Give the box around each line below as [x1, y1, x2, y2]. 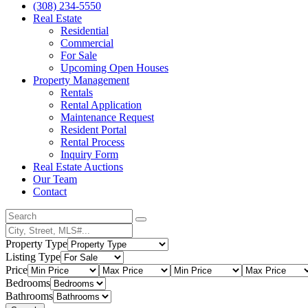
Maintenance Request [60, 111, 154, 123]
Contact [33, 185, 67, 197]
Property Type [5, 237, 67, 250]
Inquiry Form [60, 148, 118, 160]
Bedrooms [5, 276, 50, 289]
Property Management [33, 74, 129, 86]
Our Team [33, 173, 77, 185]
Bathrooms [5, 289, 53, 302]
